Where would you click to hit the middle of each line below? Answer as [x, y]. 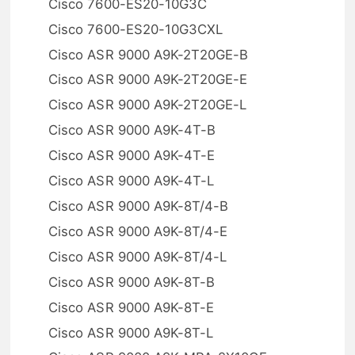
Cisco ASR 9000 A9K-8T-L [131, 332]
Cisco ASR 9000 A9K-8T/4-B [139, 206]
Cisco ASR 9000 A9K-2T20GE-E [148, 80]
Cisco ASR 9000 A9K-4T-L [132, 181]
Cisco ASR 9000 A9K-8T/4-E [138, 231]
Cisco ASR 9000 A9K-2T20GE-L [148, 105]
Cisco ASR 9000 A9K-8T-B [132, 282]
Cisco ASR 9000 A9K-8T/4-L [138, 256]
